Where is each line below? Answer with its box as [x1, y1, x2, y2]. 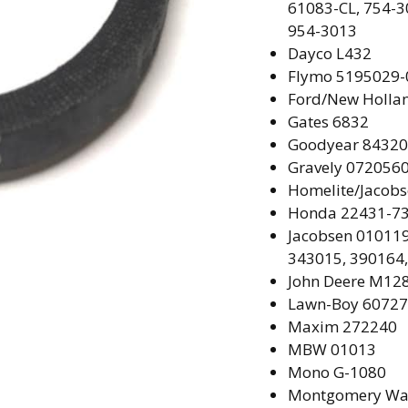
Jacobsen [287, 225, 356, 247]
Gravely [287, 157, 346, 178]
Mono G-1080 [287, 362, 386, 383]
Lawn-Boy [287, 293, 362, 315]
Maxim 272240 [287, 316, 397, 338]
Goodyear [287, 134, 362, 156]
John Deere [287, 270, 369, 292]
